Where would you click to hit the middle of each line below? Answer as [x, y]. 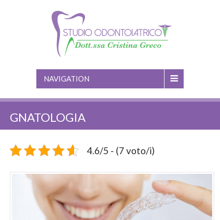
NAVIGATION [67, 79]
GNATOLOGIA [48, 117]
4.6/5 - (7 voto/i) [121, 150]
